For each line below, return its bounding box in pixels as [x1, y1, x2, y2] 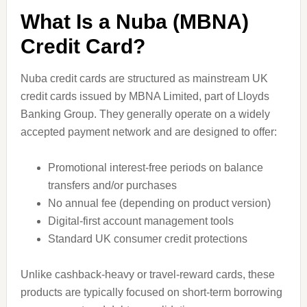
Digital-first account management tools [47, 215, 234, 227]
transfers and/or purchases [47, 180, 177, 191]
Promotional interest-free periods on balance [47, 162, 263, 173]
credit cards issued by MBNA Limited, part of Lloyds [20, 90, 269, 102]
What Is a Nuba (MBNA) [20, 10, 249, 33]
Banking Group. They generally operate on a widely [20, 108, 270, 120]
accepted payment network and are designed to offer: [20, 126, 277, 138]
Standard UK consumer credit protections [47, 233, 247, 245]
